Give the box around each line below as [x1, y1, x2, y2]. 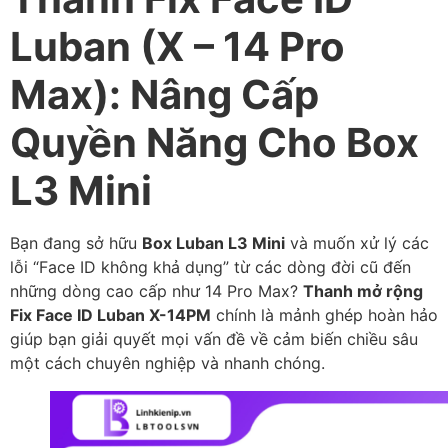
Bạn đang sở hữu [10, 233, 142, 254]
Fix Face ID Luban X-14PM [10, 305, 211, 326]
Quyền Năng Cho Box [10, 118, 419, 168]
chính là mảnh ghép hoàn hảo [211, 305, 438, 326]
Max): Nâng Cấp [10, 70, 319, 120]
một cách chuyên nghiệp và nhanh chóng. [10, 353, 325, 374]
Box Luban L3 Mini [142, 233, 285, 254]
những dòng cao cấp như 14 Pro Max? [10, 281, 303, 302]
